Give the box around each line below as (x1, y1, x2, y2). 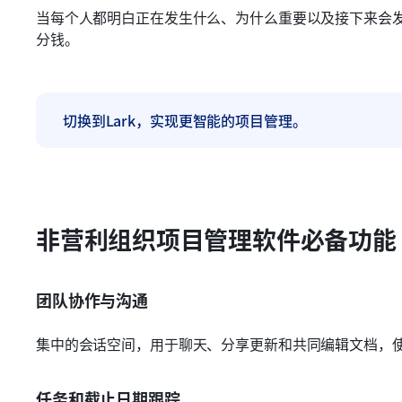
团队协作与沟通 (36, 288, 148, 311)
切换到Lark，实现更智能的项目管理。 (63, 109, 307, 131)
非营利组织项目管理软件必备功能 (36, 222, 397, 257)
